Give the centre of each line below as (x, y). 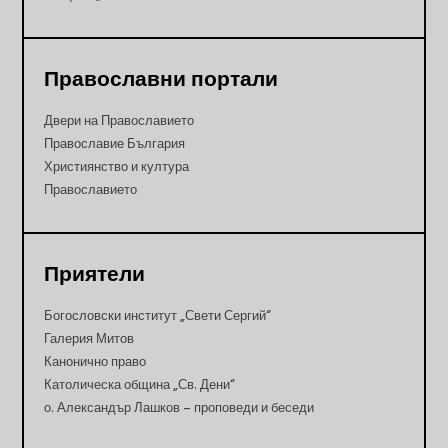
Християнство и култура (117, 167)
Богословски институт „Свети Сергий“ (158, 316)
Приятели (95, 275)
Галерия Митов (89, 339)
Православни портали (161, 80)
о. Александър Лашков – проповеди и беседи (179, 408)
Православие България (115, 144)
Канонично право (95, 362)
